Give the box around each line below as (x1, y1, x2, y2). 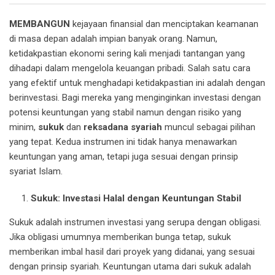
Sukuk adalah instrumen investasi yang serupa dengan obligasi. (9, 217, 261, 228)
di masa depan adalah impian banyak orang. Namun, (9, 33, 217, 45)
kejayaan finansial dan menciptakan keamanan (72, 18, 258, 30)
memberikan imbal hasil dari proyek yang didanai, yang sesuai (9, 246, 255, 258)
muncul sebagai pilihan (162, 122, 255, 133)
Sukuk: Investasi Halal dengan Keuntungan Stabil (31, 193, 241, 204)
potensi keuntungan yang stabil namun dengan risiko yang (9, 107, 241, 118)
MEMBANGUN (9, 18, 72, 30)
